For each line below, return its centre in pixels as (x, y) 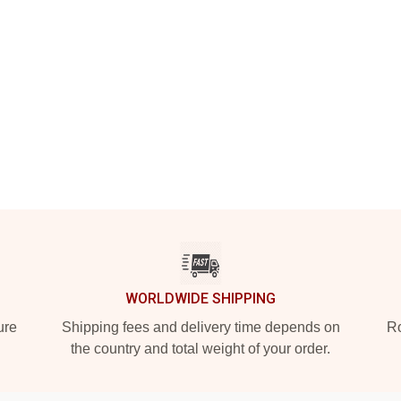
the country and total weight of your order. (200, 349)
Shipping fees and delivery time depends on (200, 327)
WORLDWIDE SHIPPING (200, 299)
